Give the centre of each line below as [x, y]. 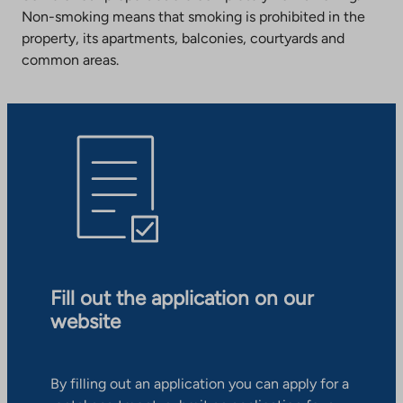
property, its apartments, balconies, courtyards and [183, 38]
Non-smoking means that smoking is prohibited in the [193, 16]
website [85, 322]
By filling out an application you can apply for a [200, 384]
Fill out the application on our [182, 299]
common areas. [70, 59]
